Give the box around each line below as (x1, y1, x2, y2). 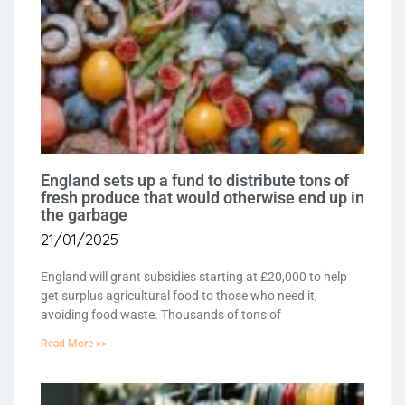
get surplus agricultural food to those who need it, (41, 288, 317, 304)
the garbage (41, 205, 127, 225)
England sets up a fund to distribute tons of (41, 171, 349, 191)
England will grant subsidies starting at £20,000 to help (41, 269, 347, 285)
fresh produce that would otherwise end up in (41, 188, 364, 208)
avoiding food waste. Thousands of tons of (41, 307, 281, 323)
